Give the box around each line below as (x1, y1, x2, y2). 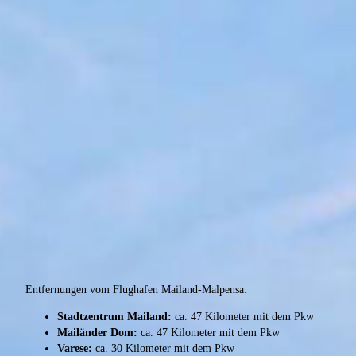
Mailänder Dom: (57, 327, 137, 339)
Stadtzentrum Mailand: (57, 311, 172, 323)
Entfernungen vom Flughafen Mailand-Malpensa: (25, 284, 247, 296)
